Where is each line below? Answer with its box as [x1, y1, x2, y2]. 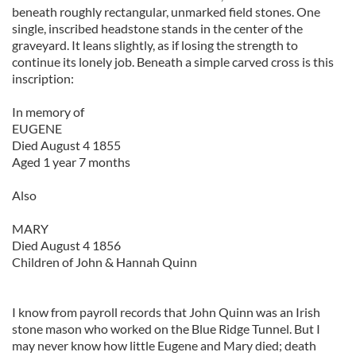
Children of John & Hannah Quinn [12, 254, 197, 269]
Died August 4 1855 [12, 137, 121, 153]
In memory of [12, 104, 84, 119]
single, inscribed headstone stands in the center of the [12, 21, 303, 36]
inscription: [12, 71, 74, 86]
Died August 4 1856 [12, 238, 121, 253]
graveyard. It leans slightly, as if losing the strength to [12, 37, 298, 52]
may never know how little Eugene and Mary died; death [12, 338, 316, 353]
